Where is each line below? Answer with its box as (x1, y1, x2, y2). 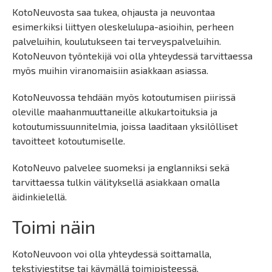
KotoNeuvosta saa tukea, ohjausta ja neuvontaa (12, 6, 215, 18)
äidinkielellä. (12, 191, 67, 202)
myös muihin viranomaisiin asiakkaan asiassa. (12, 64, 208, 76)
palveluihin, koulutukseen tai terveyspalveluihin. (12, 35, 221, 47)
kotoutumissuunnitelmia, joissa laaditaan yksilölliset (12, 120, 238, 132)
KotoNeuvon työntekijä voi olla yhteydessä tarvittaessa (12, 50, 253, 61)
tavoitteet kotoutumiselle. (12, 135, 125, 146)
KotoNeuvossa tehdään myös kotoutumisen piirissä (12, 91, 236, 103)
